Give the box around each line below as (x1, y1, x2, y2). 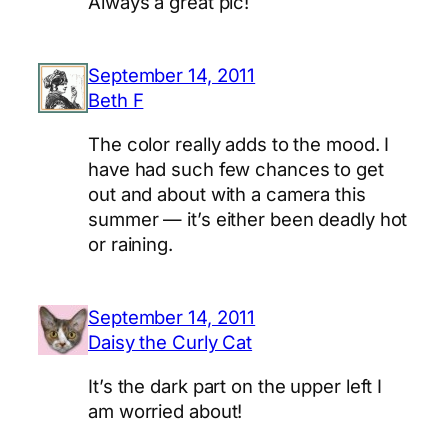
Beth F (88, 89, 144, 112)
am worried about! (88, 399, 243, 422)
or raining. (88, 232, 173, 255)
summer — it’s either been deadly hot (88, 207, 408, 230)
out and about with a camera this (88, 182, 366, 205)
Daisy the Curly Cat (88, 331, 253, 354)
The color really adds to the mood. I (88, 132, 390, 155)
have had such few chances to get (88, 157, 384, 180)
